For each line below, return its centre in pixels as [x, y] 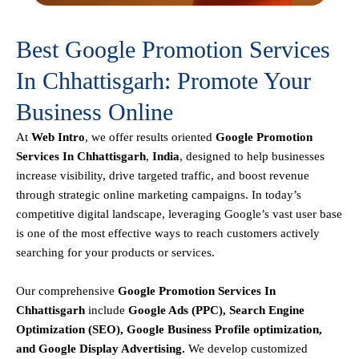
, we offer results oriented [150, 137]
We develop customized [246, 348]
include [107, 310]
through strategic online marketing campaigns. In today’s [159, 194]
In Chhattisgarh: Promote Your [163, 80]
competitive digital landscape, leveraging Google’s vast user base [179, 214]
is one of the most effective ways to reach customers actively [168, 233]
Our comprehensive [67, 290]
